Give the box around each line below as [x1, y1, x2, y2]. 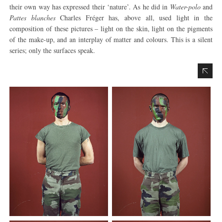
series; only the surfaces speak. [9, 46, 96, 55]
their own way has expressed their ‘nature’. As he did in [9, 2, 170, 11]
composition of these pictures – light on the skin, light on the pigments [9, 24, 213, 33]
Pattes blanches [9, 13, 55, 22]
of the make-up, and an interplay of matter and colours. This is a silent [9, 35, 213, 44]
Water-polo [169, 2, 201, 11]
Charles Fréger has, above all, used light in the [55, 13, 213, 22]
